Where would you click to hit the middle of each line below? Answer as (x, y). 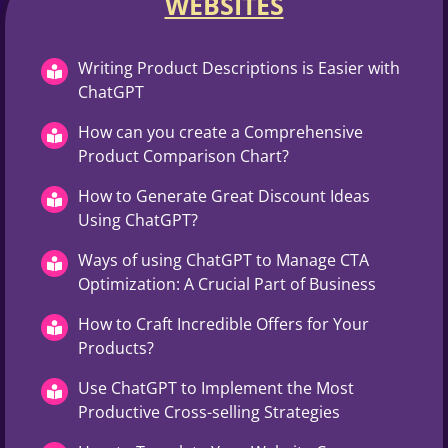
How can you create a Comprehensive (220, 131)
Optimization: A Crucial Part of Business (227, 283)
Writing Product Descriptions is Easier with (239, 67)
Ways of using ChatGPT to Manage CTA (223, 259)
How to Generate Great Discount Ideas (224, 195)
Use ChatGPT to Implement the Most (216, 387)
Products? (116, 347)
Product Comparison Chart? (183, 155)
